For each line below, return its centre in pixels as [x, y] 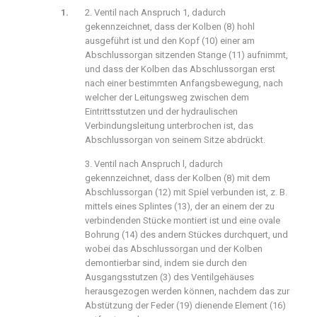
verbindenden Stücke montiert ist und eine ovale [183, 220]
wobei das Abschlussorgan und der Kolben [174, 249]
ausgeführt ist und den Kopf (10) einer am [170, 41]
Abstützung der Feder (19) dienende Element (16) [185, 305]
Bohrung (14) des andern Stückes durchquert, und [186, 235]
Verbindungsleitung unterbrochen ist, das [169, 126]
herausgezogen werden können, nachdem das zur [187, 291]
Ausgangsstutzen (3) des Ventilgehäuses [169, 277]
